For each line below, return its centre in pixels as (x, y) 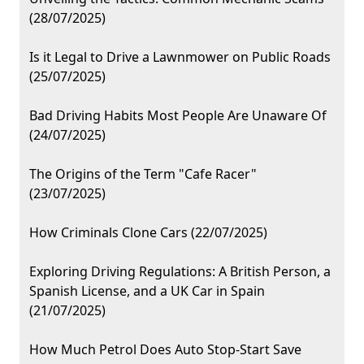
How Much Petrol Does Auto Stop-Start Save (165, 350)
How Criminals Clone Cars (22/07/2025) (148, 233)
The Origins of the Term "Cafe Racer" (143, 174)
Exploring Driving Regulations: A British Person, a (180, 272)
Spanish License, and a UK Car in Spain (147, 291)
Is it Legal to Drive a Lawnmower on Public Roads (180, 57)
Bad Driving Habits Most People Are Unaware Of (178, 116)
